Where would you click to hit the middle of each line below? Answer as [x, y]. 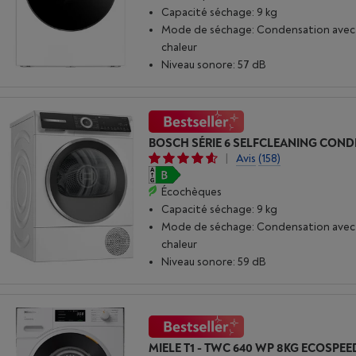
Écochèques [192, 192]
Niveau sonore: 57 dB [214, 64]
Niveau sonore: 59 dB [214, 261]
